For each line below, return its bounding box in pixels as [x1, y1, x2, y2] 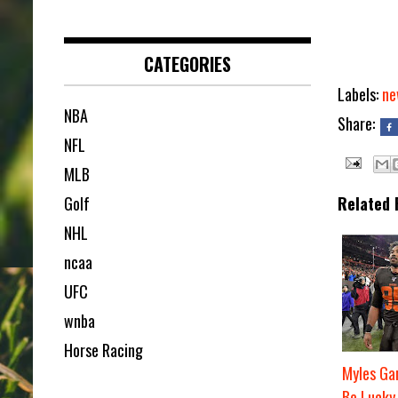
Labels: [337, 83, 382, 107]
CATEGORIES [143, 51, 231, 77]
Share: [337, 112, 378, 136]
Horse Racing [64, 338, 143, 362]
